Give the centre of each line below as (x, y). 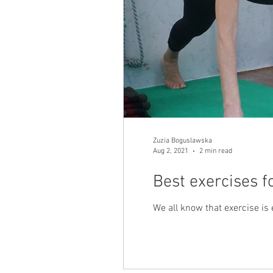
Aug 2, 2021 (171, 151)
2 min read (216, 151)
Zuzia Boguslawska (183, 141)
